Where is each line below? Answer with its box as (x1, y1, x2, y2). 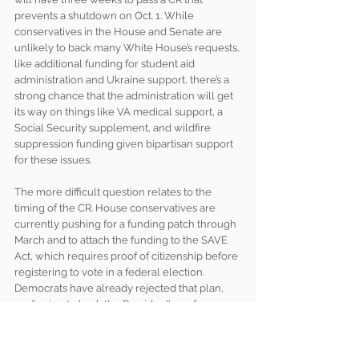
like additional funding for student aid (14, 58, 197, 71)
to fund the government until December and (14, 314, 232, 327)
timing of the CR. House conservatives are (14, 202, 218, 215)
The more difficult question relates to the (14, 186, 214, 199)
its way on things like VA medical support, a (14, 106, 225, 119)
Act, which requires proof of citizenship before (14, 250, 240, 263)
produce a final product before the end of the (14, 330, 236, 343)
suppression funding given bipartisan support (14, 138, 236, 151)
